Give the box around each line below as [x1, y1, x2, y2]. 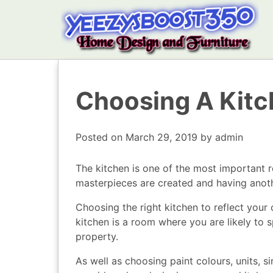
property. [76, 230, 118, 243]
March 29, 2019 [126, 131, 197, 143]
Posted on [76, 131, 126, 143]
